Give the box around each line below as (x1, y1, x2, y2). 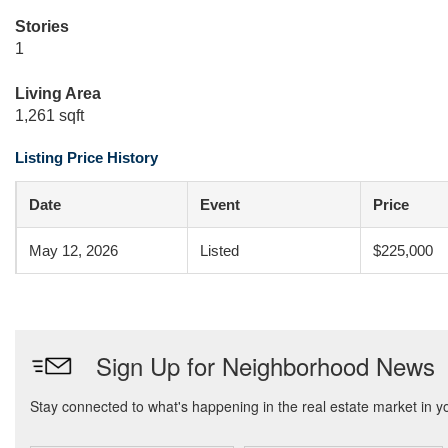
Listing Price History (15, 149, 158, 166)
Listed (200, 242, 239, 259)
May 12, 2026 (29, 242, 118, 259)
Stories (15, 18, 69, 35)
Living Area (15, 85, 101, 102)
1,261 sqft (15, 107, 84, 124)
